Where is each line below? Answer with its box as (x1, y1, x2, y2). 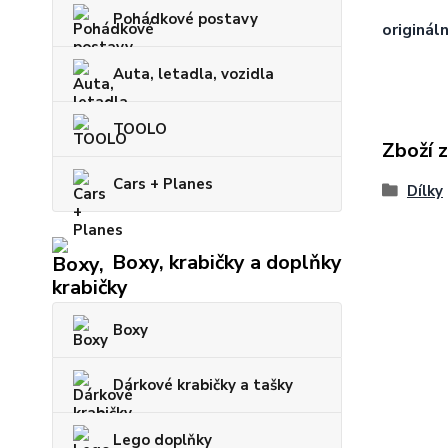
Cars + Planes (113, 174, 213, 195)
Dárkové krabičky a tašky (113, 375, 293, 396)
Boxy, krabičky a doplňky (112, 248, 342, 276)
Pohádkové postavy (113, 9, 258, 30)
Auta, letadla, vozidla (113, 64, 274, 85)
